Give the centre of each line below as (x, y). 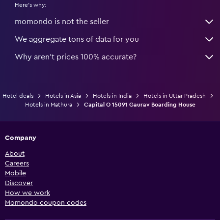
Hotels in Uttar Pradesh (175, 96)
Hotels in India (112, 96)
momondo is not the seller (62, 21)
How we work (27, 193)
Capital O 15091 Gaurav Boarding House (139, 104)
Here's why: (30, 5)
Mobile (15, 173)
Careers (17, 163)
